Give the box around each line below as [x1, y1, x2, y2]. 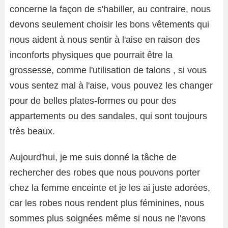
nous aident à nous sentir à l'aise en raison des [10, 34, 200, 45]
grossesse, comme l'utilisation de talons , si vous [10, 65, 207, 75]
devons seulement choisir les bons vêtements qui [10, 19, 209, 30]
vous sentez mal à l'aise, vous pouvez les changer [10, 80, 213, 91]
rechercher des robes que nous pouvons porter [10, 167, 200, 178]
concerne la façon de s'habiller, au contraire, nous [10, 4, 211, 14]
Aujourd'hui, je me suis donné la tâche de [10, 152, 177, 162]
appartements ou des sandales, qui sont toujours [10, 110, 207, 121]
